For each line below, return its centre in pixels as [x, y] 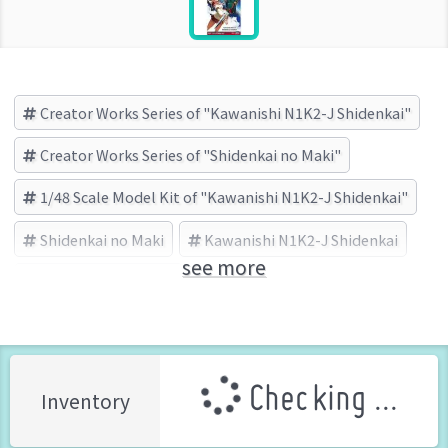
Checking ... [319, 401]
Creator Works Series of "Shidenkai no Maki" [190, 155]
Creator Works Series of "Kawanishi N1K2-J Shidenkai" [225, 113]
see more [224, 267]
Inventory [85, 401]
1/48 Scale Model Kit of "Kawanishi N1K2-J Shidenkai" [223, 197]
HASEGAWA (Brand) [106, 281]
